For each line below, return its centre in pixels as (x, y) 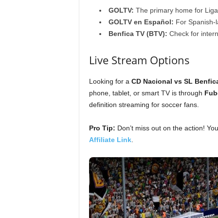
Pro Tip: (102, 128)
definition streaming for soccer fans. (144, 105)
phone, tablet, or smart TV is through (146, 93)
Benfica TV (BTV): (138, 34)
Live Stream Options (139, 60)
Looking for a (110, 81)
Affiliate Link (110, 140)
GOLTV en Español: (141, 22)
